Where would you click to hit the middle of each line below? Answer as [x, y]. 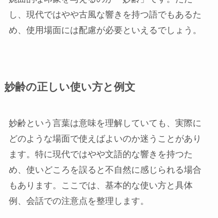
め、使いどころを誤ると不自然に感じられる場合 [105, 170]
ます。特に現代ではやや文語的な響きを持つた [100, 154]
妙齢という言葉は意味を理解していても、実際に [105, 123]
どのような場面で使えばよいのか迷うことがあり [105, 139]
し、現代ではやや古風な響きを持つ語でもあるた [105, 15]
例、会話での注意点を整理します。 [79, 201]
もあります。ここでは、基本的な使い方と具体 [100, 186]
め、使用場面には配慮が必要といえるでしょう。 [105, 30]
